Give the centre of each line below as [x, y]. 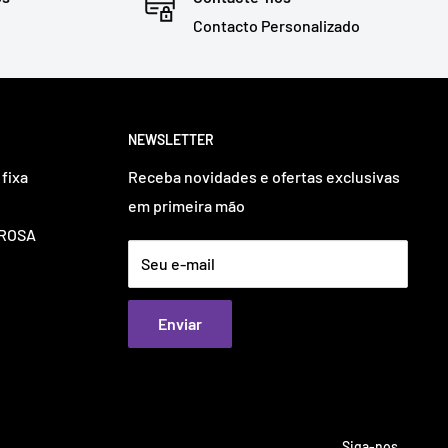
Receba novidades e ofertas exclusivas [264, 177]
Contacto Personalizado [276, 25]
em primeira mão [186, 206]
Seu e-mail [178, 264]
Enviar [180, 324]
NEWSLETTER [171, 139]
